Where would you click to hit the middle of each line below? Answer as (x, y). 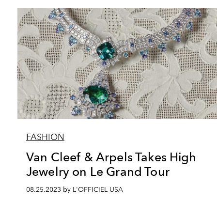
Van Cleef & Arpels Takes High (111, 157)
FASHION (45, 137)
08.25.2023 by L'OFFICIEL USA (75, 190)
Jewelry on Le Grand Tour (98, 171)
